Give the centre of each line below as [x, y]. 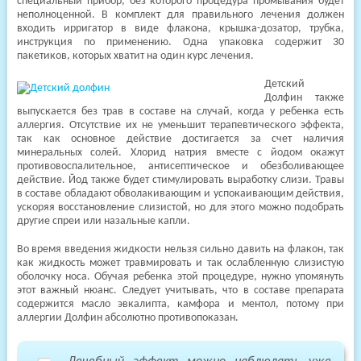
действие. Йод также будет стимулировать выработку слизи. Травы [180, 180]
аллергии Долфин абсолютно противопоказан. [127, 318]
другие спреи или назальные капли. [103, 221]
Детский [284, 84]
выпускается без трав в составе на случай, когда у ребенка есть [180, 112]
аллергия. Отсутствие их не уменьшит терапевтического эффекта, [180, 125]
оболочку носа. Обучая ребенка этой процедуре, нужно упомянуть [180, 277]
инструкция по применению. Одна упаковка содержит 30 [180, 42]
